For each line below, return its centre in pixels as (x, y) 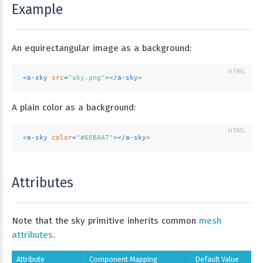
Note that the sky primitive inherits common (105, 221)
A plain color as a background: (74, 108)
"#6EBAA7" (95, 137)
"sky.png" (86, 78)
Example (37, 10)
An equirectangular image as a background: (102, 48)
